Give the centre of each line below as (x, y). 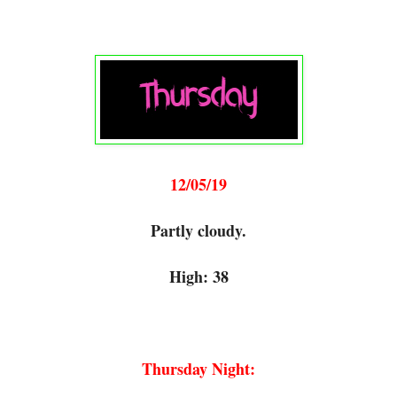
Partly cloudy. (198, 230)
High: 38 (198, 276)
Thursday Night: (198, 368)
